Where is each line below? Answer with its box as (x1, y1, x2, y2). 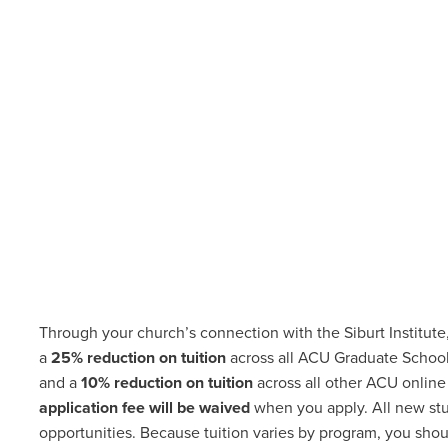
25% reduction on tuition (50, 348, 226, 368)
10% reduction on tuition (80, 373, 253, 393)
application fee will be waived (38, 398, 250, 418)
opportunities (38, 423, 132, 443)
